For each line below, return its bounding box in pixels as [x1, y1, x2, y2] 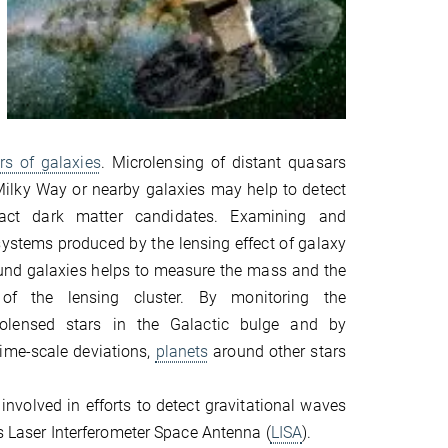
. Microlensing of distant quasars [100, 153, 346, 172]
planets [155, 342, 209, 361]
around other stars [208, 342, 346, 361]
